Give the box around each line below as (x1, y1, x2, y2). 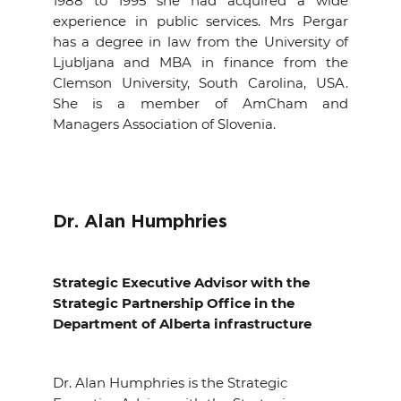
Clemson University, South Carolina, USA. (52, 74, 349, 91)
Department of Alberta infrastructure (52, 315, 311, 332)
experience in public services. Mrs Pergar (52, 13, 349, 30)
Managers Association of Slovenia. (52, 115, 276, 132)
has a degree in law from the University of (52, 33, 349, 50)
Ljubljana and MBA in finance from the (52, 54, 349, 71)
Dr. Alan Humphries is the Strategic (52, 374, 287, 391)
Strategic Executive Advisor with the (52, 274, 310, 291)
